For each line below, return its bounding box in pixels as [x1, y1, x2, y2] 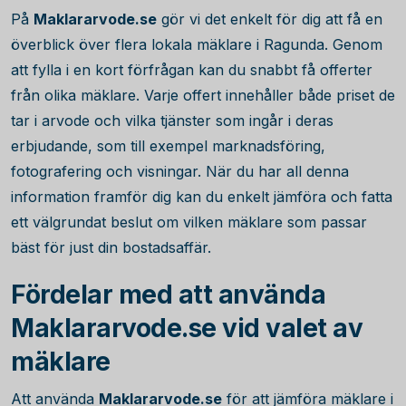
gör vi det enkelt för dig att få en [157, 10, 382, 28]
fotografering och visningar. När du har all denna [11, 162, 349, 180]
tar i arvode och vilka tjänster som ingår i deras [11, 111, 333, 130]
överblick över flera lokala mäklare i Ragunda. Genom [11, 35, 382, 53]
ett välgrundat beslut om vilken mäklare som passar [11, 213, 367, 231]
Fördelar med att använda [11, 279, 325, 310]
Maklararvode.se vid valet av [11, 313, 362, 343]
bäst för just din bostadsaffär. [11, 238, 211, 256]
